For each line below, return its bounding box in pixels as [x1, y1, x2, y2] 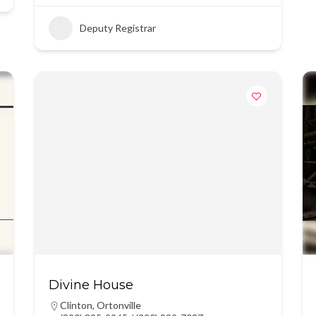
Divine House [48, 277, 133, 293]
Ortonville [96, 299, 141, 311]
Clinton [59, 299, 92, 311]
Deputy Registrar [79, 22, 156, 34]
